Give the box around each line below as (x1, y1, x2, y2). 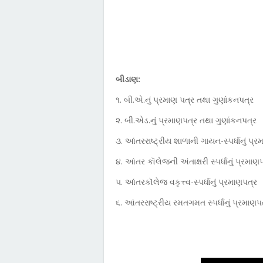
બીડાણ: (116, 73, 140, 85)
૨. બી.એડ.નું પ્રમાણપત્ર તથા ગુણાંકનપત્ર (116, 114, 257, 126)
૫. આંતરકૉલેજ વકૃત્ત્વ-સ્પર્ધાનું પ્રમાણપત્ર (116, 176, 257, 187)
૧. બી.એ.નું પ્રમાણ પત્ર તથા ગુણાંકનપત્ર (116, 94, 254, 105)
